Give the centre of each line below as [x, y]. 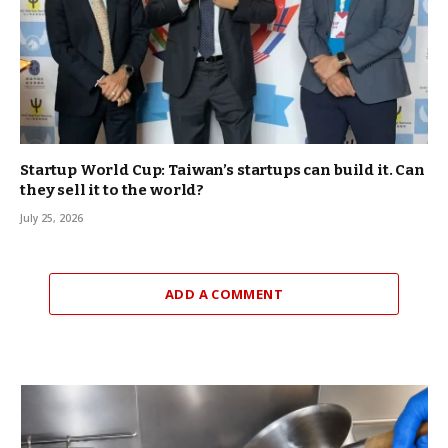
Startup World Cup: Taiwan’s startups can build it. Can [222, 170]
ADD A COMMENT [224, 294]
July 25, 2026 [51, 218]
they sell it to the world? [112, 190]
